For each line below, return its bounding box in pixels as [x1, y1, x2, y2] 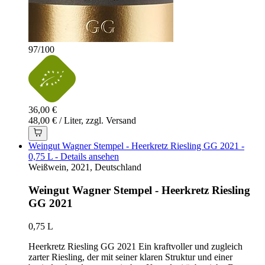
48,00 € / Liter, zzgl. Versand [28, 115, 136, 126]
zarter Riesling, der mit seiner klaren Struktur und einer [28, 251, 232, 262]
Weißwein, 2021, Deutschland [28, 162, 141, 173]
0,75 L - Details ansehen [28, 151, 119, 162]
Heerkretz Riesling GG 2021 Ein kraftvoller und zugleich [28, 241, 243, 251]
